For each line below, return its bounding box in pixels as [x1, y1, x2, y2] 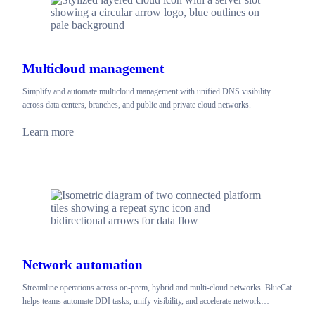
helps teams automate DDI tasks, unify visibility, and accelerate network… [22, 295, 269, 306]
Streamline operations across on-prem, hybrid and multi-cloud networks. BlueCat [22, 282, 292, 292]
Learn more [22, 126, 74, 139]
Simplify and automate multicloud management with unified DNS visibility [22, 86, 271, 97]
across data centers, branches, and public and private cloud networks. [22, 100, 251, 110]
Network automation [22, 257, 143, 272]
